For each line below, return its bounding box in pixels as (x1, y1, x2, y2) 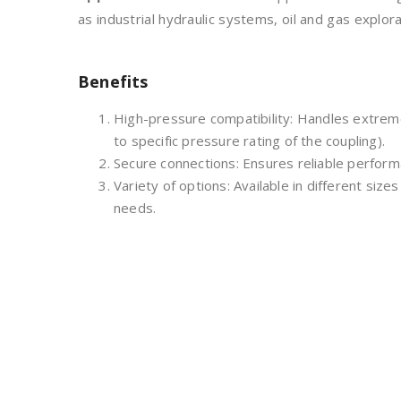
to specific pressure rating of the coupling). (114, 132, 385, 150)
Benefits (78, 71, 149, 93)
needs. (114, 199, 157, 218)
